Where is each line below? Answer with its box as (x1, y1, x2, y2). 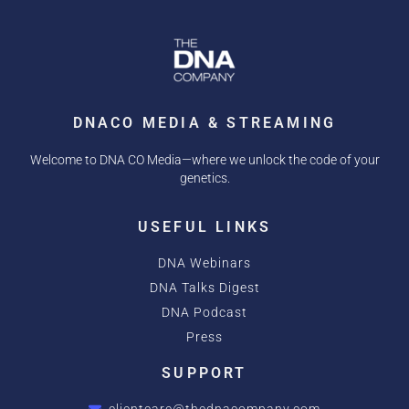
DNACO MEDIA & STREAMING (72, 114, 337, 132)
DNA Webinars (158, 256, 251, 272)
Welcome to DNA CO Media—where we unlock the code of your (29, 152, 380, 168)
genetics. (179, 171, 230, 186)
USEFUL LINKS (137, 218, 272, 236)
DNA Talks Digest (149, 280, 260, 297)
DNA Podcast (162, 305, 247, 321)
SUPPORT (162, 364, 247, 383)
